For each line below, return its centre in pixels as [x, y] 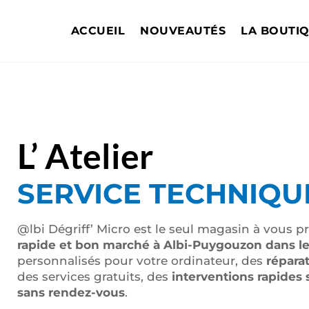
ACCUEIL [98, 31]
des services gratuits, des [94, 277]
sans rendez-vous [71, 292]
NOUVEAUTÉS [183, 31]
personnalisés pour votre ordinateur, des [141, 261]
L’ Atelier [85, 156]
